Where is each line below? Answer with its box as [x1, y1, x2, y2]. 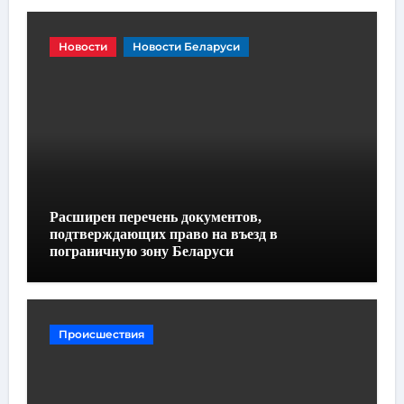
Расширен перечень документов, [49, 208, 262, 225]
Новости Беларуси [132, 39, 240, 53]
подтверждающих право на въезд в [49, 225, 278, 242]
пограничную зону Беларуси [49, 243, 234, 259]
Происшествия [58, 327, 144, 342]
